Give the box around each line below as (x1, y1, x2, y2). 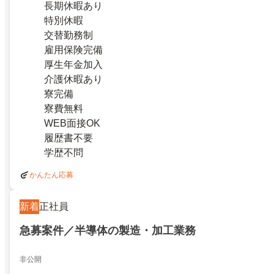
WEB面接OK (44, 117, 100, 128)
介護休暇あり (44, 73, 103, 84)
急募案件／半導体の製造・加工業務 (20, 224, 196, 237)
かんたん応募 (29, 170, 73, 179)
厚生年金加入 (44, 59, 103, 70)
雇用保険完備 (44, 44, 103, 55)
